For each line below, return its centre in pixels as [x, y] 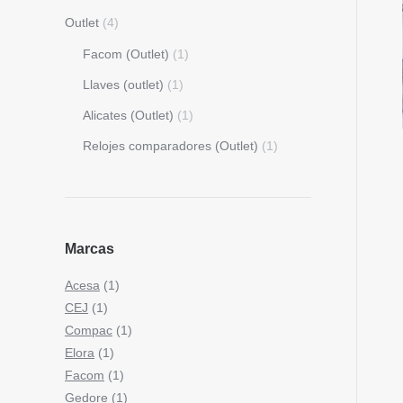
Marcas [90, 249]
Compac [89, 330]
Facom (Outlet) [126, 54]
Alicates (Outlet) [128, 115]
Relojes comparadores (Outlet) [170, 146]
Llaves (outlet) [123, 85]
